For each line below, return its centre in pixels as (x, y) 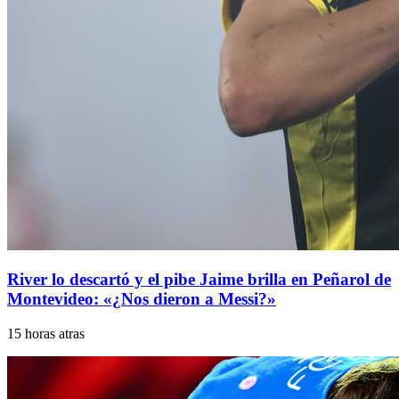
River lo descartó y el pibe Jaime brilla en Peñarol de (199, 280)
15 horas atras (46, 334)
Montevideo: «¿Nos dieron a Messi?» (142, 299)
